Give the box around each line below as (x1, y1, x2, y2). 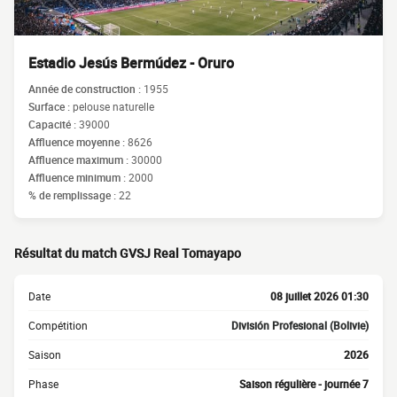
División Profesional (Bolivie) (231, 318, 369, 332)
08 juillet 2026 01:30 (270, 289, 369, 303)
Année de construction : (28, 82, 144, 96)
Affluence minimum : (28, 170, 128, 184)
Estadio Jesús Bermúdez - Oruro (28, 53, 234, 73)
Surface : (28, 99, 73, 113)
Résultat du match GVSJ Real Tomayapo (14, 245, 241, 261)
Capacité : (28, 117, 79, 131)
